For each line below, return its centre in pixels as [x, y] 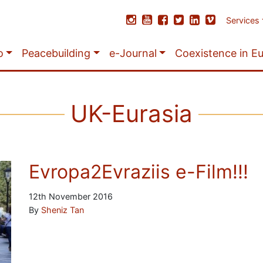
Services [243, 20]
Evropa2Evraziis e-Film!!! [138, 172]
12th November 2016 [70, 196]
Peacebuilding [56, 53]
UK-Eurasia [131, 114]
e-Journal [133, 53]
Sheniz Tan [62, 210]
